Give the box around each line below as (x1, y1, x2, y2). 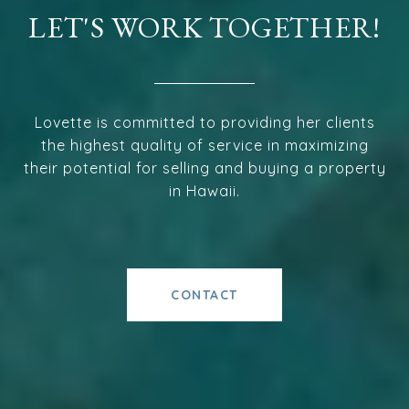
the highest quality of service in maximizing (40, 135, 369, 154)
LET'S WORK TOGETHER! (28, 7, 381, 47)
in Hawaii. (169, 181, 240, 200)
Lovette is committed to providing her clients (34, 112, 375, 131)
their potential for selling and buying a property (23, 158, 386, 177)
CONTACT (171, 286, 238, 303)
